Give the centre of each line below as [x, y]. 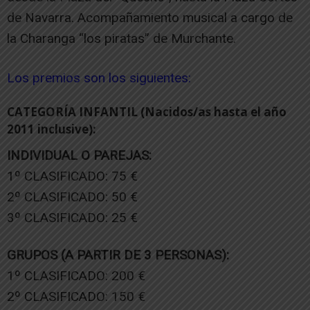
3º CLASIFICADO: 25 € [72, 217]
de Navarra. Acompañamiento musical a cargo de [150, 17]
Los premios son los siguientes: [99, 77]
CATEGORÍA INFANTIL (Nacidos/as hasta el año [147, 111]
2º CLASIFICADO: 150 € [76, 296]
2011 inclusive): [52, 129]
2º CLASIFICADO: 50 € [72, 197]
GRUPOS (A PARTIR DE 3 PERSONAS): [118, 255]
